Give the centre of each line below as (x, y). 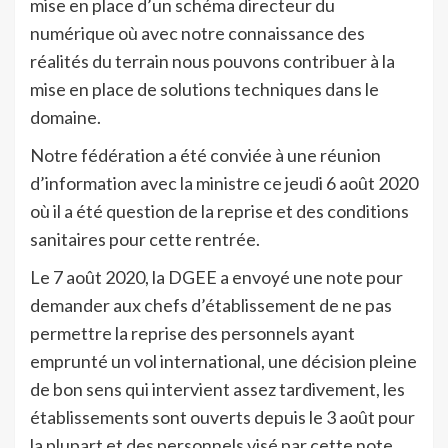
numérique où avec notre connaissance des (197, 32)
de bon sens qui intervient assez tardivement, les (217, 388)
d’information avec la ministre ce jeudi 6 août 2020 (224, 182)
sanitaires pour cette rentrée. (145, 238)
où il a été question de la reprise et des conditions (219, 210)
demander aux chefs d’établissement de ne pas (211, 304)
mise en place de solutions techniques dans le (204, 88)
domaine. (65, 116)
